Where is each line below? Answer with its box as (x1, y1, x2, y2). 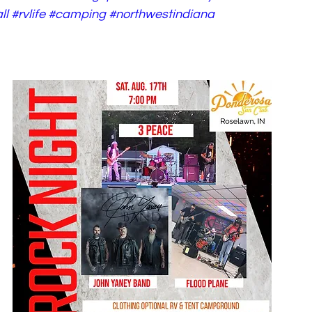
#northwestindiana (109, 8, 214, 21)
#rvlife (11, 8, 45, 21)
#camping (48, 8, 106, 21)
